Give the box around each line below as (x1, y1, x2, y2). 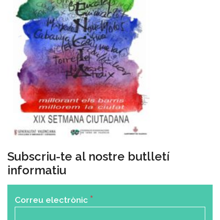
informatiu (7, 163, 66, 178)
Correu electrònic (15, 195, 90, 205)
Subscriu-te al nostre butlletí (7, 149, 169, 164)
